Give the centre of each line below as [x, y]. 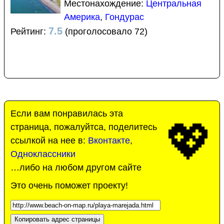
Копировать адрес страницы [57, 219]
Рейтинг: [29, 31]
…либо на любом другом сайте [76, 167]
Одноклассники [43, 154]
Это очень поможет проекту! [69, 185]
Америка [82, 17]
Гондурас [124, 17]
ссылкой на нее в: [49, 140]
